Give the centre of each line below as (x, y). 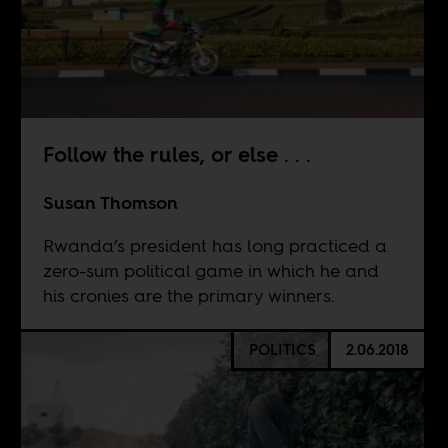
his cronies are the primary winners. (188, 295)
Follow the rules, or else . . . (179, 154)
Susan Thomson (110, 202)
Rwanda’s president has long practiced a (214, 245)
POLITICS (282, 350)
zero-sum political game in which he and (210, 270)
